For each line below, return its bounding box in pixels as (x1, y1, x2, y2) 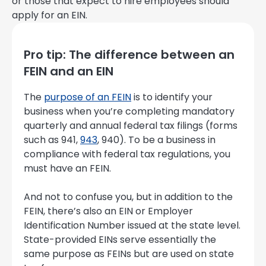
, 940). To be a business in (97, 133, 216, 147)
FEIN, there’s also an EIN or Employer (24, 204, 193, 218)
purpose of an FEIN (44, 90, 131, 104)
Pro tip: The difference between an (24, 46, 235, 64)
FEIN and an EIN (24, 63, 113, 80)
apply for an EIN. (12, 8, 87, 23)
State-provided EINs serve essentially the (24, 233, 216, 247)
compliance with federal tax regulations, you (24, 147, 230, 161)
